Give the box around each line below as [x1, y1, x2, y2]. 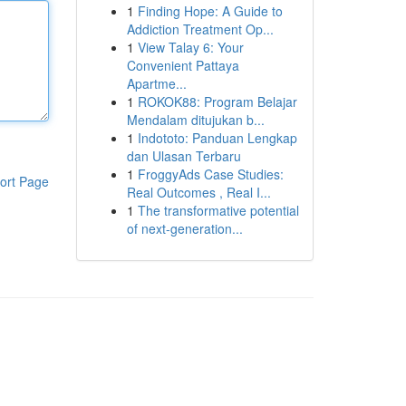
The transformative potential [137, 201, 299, 219]
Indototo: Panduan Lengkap [137, 129, 297, 147]
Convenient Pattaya [126, 56, 239, 74]
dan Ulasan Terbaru [126, 147, 241, 165]
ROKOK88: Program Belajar [137, 92, 297, 111]
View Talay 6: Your [137, 38, 244, 56]
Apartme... [126, 74, 187, 92]
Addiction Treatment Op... [126, 20, 274, 38]
